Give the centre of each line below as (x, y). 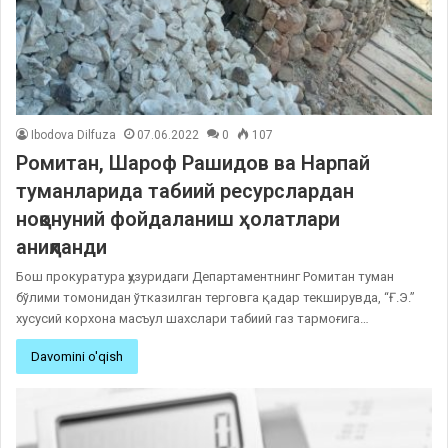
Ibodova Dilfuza (73, 135)
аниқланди (61, 247)
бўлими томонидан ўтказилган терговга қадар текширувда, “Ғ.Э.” (215, 298)
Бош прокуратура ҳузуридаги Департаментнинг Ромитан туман (205, 277)
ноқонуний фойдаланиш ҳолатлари (178, 219)
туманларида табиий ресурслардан (185, 191)
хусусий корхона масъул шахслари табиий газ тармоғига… (192, 319)
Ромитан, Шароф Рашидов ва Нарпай (193, 163)
